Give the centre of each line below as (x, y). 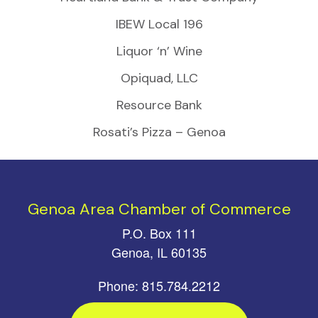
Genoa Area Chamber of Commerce (159, 209)
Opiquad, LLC (159, 78)
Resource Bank (159, 105)
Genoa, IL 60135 (159, 252)
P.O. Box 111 (159, 232)
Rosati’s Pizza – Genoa (159, 132)
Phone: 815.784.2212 (159, 285)
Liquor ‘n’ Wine (159, 51)
